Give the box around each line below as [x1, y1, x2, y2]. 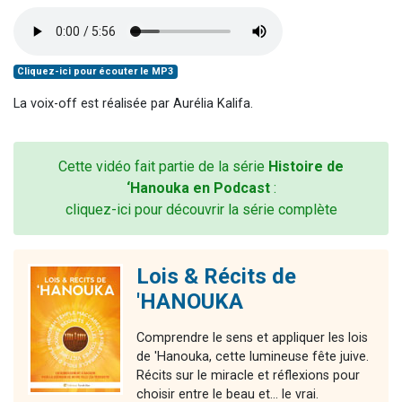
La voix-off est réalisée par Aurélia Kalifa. [13, 96, 253, 112]
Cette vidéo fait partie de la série [58, 158, 268, 176]
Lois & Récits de [136, 264, 296, 290]
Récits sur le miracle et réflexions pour [136, 368, 360, 384]
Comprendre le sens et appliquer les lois [136, 330, 368, 346]
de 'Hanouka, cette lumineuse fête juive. [136, 349, 369, 365]
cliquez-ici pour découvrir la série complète [65, 201, 337, 219]
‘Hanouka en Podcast [126, 179, 270, 197]
